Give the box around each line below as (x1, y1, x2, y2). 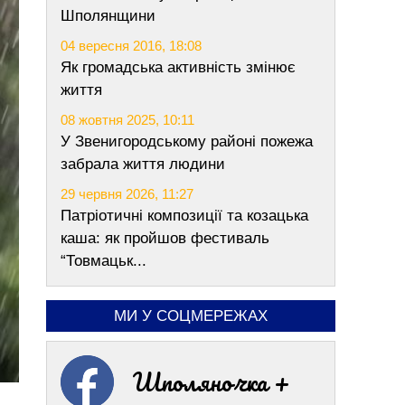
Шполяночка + (133, 362, 290, 401)
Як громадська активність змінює (61, 59, 296, 76)
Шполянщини (61, 7, 155, 24)
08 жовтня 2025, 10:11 (61, 112, 194, 127)
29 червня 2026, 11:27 (61, 186, 193, 202)
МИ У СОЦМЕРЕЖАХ (114, 307, 268, 325)
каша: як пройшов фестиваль (61, 230, 269, 247)
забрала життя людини (61, 155, 225, 173)
